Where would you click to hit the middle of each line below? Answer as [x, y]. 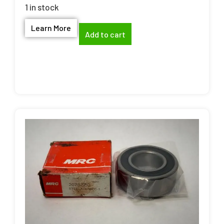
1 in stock [42, 7]
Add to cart [105, 34]
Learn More [51, 28]
